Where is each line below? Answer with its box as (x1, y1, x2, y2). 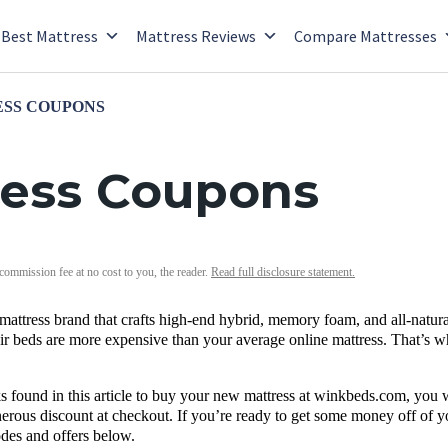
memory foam (268, 311, 356, 328)
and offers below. (22, 427, 139, 444)
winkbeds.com (314, 387, 406, 404)
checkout (112, 407, 169, 424)
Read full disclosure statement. (211, 265, 355, 279)
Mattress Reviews (136, 26, 256, 46)
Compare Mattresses (294, 26, 437, 46)
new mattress (213, 387, 295, 404)
